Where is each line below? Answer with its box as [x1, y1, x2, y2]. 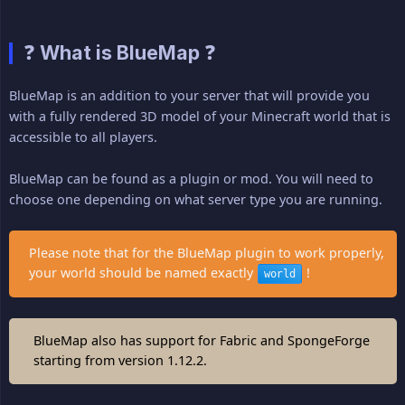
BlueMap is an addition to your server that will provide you [9, 87, 370, 105]
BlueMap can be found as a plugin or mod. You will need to [9, 170, 373, 188]
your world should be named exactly [29, 264, 257, 282]
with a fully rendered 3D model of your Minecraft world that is [9, 108, 391, 126]
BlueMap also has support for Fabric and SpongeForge [33, 332, 370, 350]
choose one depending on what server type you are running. [9, 191, 382, 209]
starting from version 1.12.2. [33, 352, 207, 370]
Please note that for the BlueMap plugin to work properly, [29, 244, 384, 262]
